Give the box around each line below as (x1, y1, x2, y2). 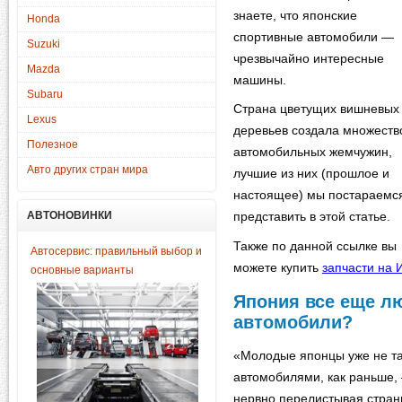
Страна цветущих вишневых (233, 102, 399, 117)
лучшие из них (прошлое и (233, 167, 389, 181)
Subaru (27, 88, 63, 100)
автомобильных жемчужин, (233, 145, 392, 160)
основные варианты (31, 264, 134, 276)
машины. (233, 73, 286, 87)
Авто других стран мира (27, 163, 148, 176)
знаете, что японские (233, 8, 357, 22)
